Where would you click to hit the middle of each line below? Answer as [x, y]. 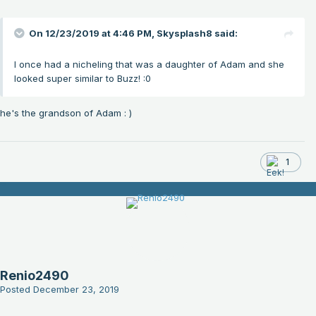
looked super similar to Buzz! [79, 79]
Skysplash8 [184, 34]
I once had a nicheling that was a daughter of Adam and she [149, 65]
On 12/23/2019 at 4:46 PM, [93, 34]
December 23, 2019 [76, 290]
